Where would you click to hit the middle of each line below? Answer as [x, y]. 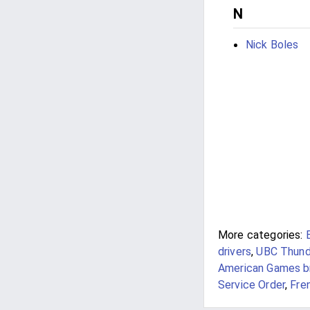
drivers [235, 252]
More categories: [261, 235]
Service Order [252, 285]
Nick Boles [272, 45]
